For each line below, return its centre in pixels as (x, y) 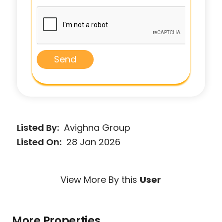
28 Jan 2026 (94, 142)
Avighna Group (97, 127)
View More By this (100, 179)
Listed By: (38, 127)
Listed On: (39, 142)
